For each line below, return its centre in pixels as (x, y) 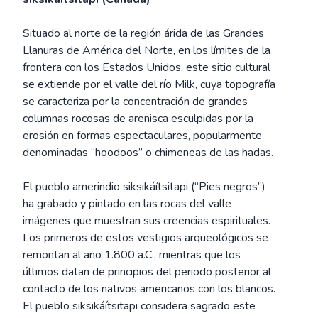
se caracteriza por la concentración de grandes (135, 102)
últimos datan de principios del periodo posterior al (147, 272)
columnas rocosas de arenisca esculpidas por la (138, 119)
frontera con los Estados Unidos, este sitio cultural (147, 67)
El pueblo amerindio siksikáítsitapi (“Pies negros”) (144, 187)
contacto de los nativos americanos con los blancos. (149, 289)
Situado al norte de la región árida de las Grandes (143, 33)
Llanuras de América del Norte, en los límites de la (147, 50)
